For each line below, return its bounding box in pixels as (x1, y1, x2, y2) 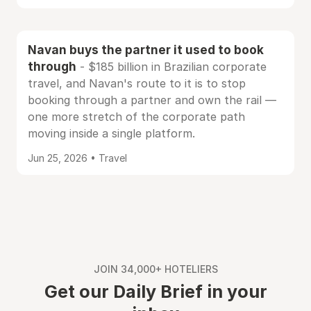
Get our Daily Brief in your (44, 281, 267, 302)
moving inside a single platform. (28, 126, 195, 140)
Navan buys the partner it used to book (28, 42, 264, 57)
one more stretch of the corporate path (28, 110, 245, 124)
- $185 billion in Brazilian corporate (76, 60, 267, 74)
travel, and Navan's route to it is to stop (28, 76, 246, 90)
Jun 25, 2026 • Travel (28, 152, 127, 164)
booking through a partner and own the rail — (28, 93, 276, 107)
